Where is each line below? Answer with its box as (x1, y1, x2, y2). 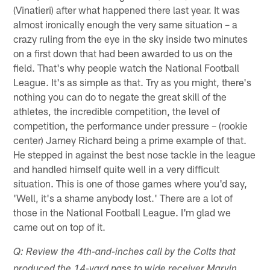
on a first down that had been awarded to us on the (13, 46, 233, 59)
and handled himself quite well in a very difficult (13, 162, 220, 175)
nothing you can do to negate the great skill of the (13, 90, 227, 102)
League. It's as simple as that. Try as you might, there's (13, 75, 252, 88)
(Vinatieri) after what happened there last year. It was (13, 3, 240, 16)
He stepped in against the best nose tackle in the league (13, 148, 256, 160)
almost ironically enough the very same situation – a (13, 17, 238, 30)
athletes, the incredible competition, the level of (13, 104, 221, 117)
